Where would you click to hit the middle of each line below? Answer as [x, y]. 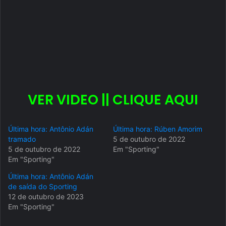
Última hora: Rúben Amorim [158, 129]
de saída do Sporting [43, 187]
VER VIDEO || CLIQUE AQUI [113, 100]
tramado [22, 139]
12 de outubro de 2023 [46, 197]
